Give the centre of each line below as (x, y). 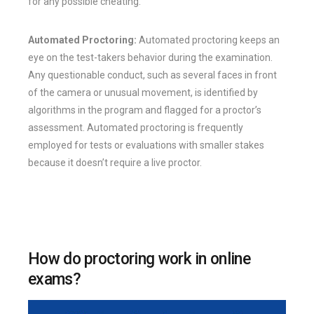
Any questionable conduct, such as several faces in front (152, 75)
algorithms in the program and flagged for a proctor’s (145, 110)
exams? (54, 279)
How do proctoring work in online (139, 259)
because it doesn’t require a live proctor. (115, 162)
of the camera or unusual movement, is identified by (143, 92)
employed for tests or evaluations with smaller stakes (146, 145)
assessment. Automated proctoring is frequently (136, 127)
